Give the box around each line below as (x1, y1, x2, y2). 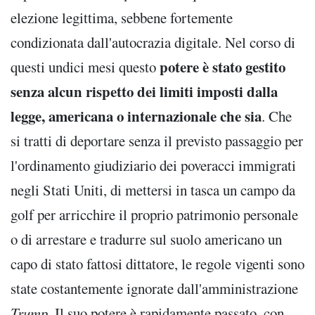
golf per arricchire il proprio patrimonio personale (11, 204, 298, 224)
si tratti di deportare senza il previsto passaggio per (11, 130, 303, 150)
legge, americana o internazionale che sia (11, 105, 262, 127)
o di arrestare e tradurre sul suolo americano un (11, 229, 282, 249)
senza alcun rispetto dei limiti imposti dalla (11, 80, 278, 102)
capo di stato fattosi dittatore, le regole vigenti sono (11, 253, 304, 274)
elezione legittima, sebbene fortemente (11, 7, 233, 27)
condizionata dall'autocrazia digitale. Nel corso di (11, 32, 295, 52)
